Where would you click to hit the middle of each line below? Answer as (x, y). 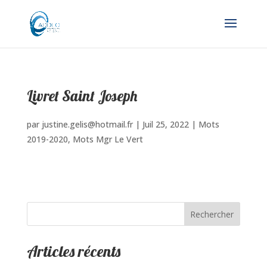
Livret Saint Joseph (82, 96)
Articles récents (73, 251)
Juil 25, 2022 (165, 124)
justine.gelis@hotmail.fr (87, 124)
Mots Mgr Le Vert (108, 139)
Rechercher (212, 214)
